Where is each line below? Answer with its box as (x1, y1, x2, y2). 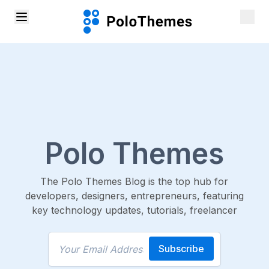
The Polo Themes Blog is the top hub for (40, 175, 229, 187)
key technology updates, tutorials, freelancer (31, 204, 237, 216)
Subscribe (159, 243, 205, 255)
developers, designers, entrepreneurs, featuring (25, 190, 244, 202)
